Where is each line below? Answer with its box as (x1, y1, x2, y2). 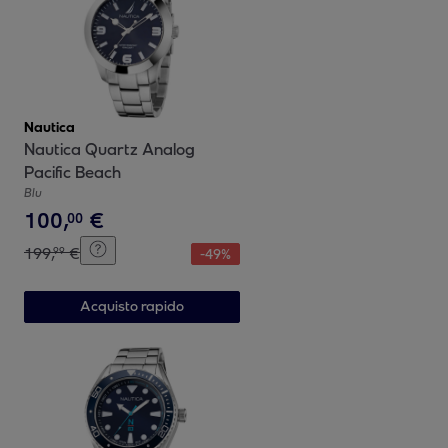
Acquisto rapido (79, 297, 184, 315)
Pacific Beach (24, 162, 121, 182)
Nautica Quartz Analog (24, 139, 195, 159)
